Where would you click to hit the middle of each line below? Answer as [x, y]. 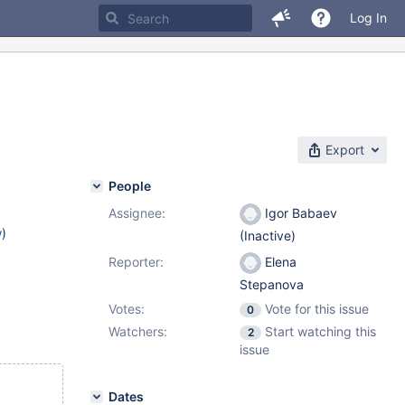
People [130, 186]
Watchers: [138, 331]
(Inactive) [268, 236]
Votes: [127, 309]
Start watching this [320, 331]
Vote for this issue [317, 309]
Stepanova [272, 285]
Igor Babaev [299, 213]
